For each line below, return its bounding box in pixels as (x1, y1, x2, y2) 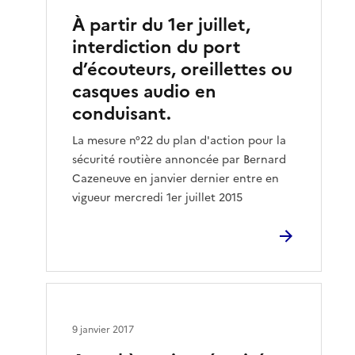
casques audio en (72, 78, 217, 105)
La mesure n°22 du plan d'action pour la (72, 132, 287, 149)
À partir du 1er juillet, (72, 11, 251, 38)
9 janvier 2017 (72, 322, 135, 337)
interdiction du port (72, 33, 241, 60)
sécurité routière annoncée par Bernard (72, 151, 287, 168)
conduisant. (72, 100, 172, 127)
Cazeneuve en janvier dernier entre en (72, 170, 280, 187)
